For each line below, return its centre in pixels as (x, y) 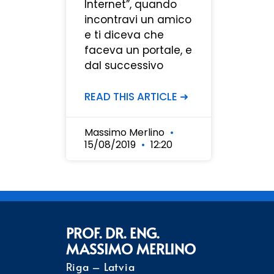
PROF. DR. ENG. (112, 233)
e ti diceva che (124, 35)
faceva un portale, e (138, 50)
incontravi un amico (138, 20)
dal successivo (124, 66)
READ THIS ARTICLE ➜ (136, 97)
